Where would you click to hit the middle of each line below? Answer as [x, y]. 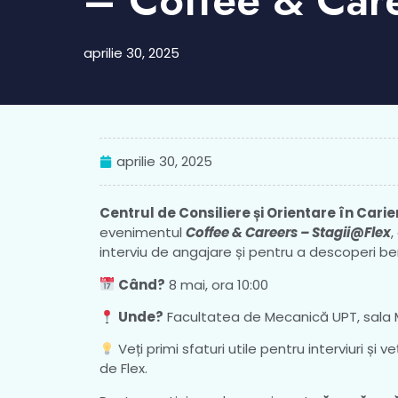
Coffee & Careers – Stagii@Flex [288, 233]
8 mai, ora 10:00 [217, 284]
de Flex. [123, 369]
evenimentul [143, 233]
